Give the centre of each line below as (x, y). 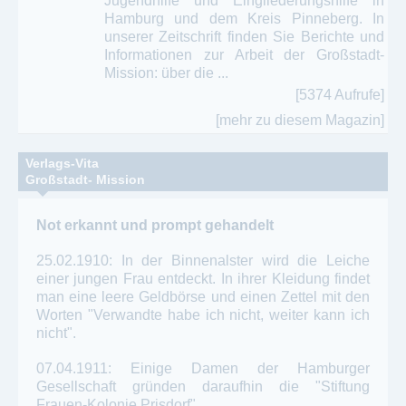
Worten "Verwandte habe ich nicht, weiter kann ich (203, 314)
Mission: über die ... (166, 72)
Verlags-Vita (62, 163)
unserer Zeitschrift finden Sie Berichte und (244, 36)
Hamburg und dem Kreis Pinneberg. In (244, 18)
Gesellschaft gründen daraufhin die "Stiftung (203, 386)
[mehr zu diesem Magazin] (300, 120)
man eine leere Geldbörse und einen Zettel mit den (203, 296)
